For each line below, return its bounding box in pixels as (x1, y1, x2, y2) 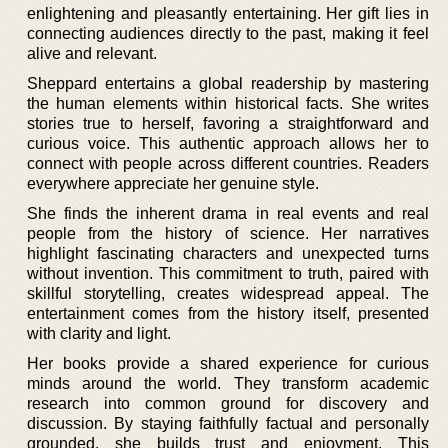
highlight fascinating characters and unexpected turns (27, 245, 429, 262)
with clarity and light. (27, 325, 171, 342)
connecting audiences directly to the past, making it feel (27, 25, 429, 42)
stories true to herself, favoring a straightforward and (27, 115, 429, 132)
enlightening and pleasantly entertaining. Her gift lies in (27, 5, 429, 22)
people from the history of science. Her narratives (27, 225, 429, 242)
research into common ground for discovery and (27, 395, 429, 412)
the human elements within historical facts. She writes (27, 95, 429, 112)
